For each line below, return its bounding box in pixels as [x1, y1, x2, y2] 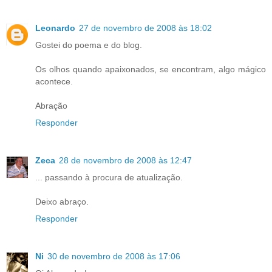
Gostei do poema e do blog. [35, 40, 142, 50]
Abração [35, 101, 67, 111]
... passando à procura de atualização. [35, 172, 183, 183]
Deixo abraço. [35, 197, 89, 207]
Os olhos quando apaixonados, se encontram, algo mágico [35, 64, 266, 75]
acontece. [35, 76, 73, 87]
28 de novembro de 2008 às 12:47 [59, 155, 192, 166]
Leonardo [35, 23, 75, 33]
